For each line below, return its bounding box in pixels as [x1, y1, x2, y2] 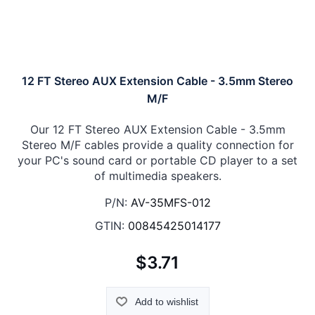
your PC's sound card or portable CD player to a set [18, 153, 297, 167]
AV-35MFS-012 [130, 195, 211, 210]
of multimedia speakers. [94, 168, 221, 183]
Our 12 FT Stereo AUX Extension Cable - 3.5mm [30, 122, 285, 136]
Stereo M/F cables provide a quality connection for [21, 137, 294, 152]
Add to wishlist [134, 296, 198, 308]
